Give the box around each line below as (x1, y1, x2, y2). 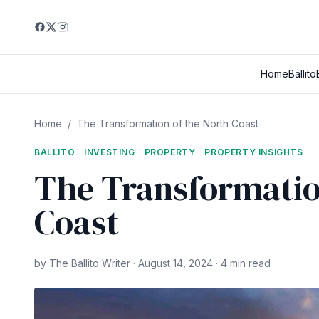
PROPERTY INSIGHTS (204, 147, 303, 157)
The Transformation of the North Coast (77, 117, 258, 130)
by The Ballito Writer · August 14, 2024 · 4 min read (34, 257, 271, 269)
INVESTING (84, 147, 135, 157)
